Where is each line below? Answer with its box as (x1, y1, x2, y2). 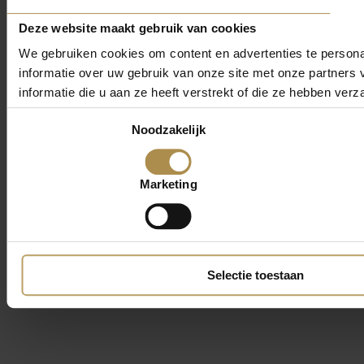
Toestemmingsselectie (6, 121, 126, 136)
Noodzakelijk (131, 122, 206, 136)
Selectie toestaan (206, 268, 304, 283)
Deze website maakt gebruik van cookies (19, 20, 257, 35)
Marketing (139, 177, 197, 192)
